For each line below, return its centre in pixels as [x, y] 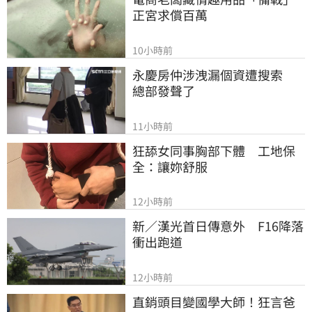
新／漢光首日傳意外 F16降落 [218, 226]
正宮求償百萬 [170, 15]
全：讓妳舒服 [170, 166]
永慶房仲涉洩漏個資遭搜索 [214, 75]
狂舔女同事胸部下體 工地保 [214, 150]
